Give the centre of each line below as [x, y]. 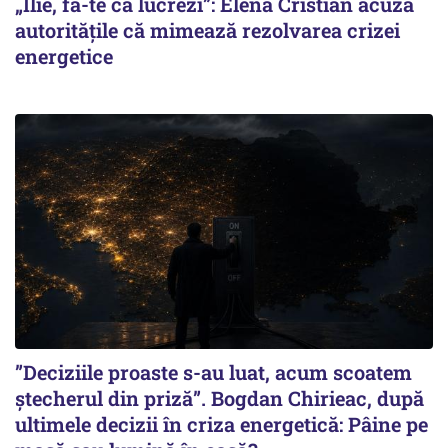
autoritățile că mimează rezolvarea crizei [207, 29]
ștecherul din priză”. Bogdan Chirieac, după [219, 397]
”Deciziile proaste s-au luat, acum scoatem [213, 371]
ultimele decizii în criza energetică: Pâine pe [221, 423]
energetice [64, 55]
